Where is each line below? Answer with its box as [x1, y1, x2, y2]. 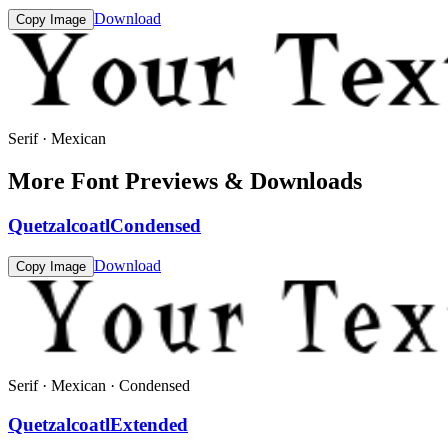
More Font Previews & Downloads [8, 168, 362, 195]
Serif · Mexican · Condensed [8, 376, 190, 394]
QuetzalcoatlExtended [8, 413, 188, 435]
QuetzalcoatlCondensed [8, 215, 201, 237]
